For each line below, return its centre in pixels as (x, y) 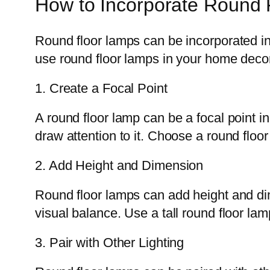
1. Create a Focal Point (101, 88)
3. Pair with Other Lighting (110, 242)
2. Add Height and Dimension (119, 165)
